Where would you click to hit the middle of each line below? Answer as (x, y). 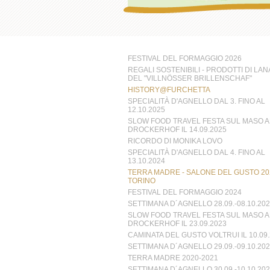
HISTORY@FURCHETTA (169, 90)
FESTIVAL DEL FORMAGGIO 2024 (184, 192)
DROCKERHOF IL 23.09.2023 (177, 224)
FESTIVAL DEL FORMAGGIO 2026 (184, 58)
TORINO (141, 181)
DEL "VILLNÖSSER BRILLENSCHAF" (190, 78)
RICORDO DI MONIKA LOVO (175, 141)
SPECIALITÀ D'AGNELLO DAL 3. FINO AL (196, 101)
